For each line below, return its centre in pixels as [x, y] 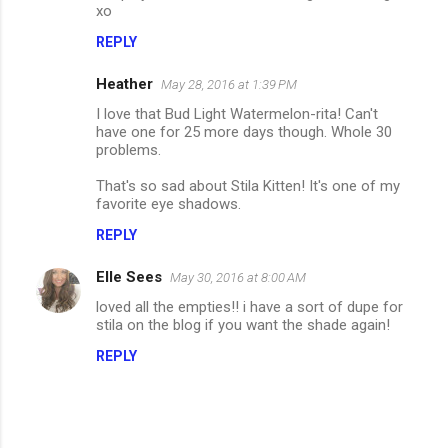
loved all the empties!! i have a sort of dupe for [249, 307]
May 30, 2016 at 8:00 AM [238, 278]
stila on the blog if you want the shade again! [243, 325]
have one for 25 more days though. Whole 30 [244, 132]
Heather [124, 84]
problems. [128, 150]
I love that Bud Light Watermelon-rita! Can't [237, 114]
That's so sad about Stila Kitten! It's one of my [248, 186]
